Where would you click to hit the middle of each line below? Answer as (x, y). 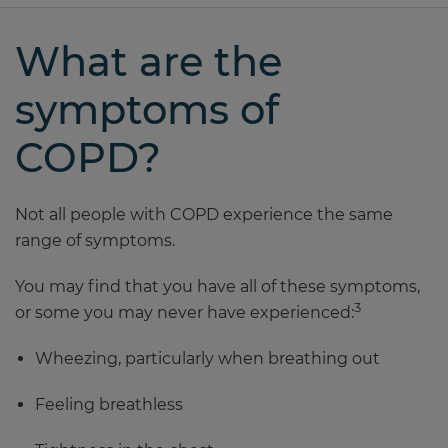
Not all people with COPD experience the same (204, 214)
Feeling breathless (109, 404)
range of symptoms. (95, 240)
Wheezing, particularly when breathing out (207, 358)
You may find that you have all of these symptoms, (217, 286)
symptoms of (147, 109)
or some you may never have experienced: (184, 312)
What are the (148, 61)
